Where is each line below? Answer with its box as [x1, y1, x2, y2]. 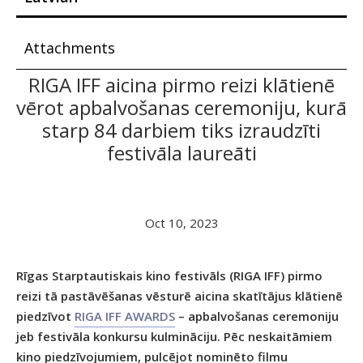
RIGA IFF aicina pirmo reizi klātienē [28, 70, 335, 98]
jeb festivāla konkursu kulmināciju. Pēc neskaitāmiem [16, 327, 332, 344]
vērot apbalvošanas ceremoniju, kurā [16, 93, 347, 121]
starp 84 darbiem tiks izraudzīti [42, 116, 321, 143]
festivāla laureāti [106, 139, 257, 166]
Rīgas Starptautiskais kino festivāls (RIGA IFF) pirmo [16, 267, 322, 284]
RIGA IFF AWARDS [75, 307, 175, 324]
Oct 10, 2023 [144, 214, 219, 231]
